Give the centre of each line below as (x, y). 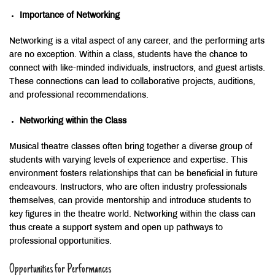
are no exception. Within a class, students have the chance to (128, 55)
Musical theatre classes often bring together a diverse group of (131, 147)
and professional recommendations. (79, 96)
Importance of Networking (70, 16)
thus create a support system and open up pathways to (116, 228)
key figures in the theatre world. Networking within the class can (132, 215)
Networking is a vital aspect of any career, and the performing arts (137, 42)
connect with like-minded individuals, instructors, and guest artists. (137, 69)
